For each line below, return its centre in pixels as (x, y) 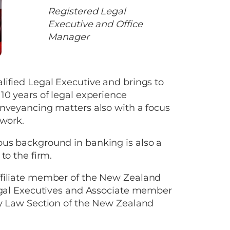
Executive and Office (95, 24)
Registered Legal (87, 12)
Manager (69, 37)
